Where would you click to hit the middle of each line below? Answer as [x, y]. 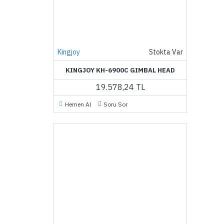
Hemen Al [78, 104]
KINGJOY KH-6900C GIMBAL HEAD [120, 70]
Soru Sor [116, 104]
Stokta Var [166, 52]
